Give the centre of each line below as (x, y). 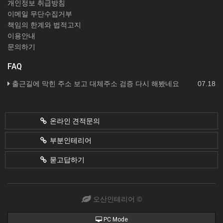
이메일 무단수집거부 (40, 14)
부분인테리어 (69, 140)
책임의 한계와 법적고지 (44, 25)
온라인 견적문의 (73, 121)
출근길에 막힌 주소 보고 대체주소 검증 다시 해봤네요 (96, 84)
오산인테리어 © (116, 199)
